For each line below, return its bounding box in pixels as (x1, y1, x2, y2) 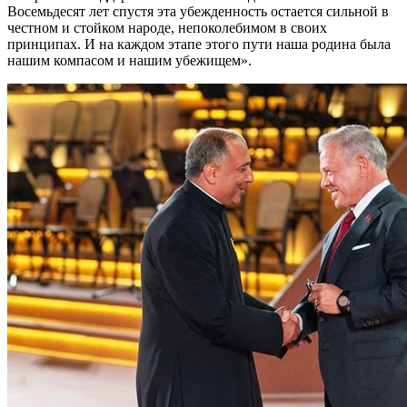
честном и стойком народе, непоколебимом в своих (7, 19, 327, 35)
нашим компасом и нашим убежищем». (7, 52, 252, 68)
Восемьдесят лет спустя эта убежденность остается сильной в (7, 3, 389, 19)
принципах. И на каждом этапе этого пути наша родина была (7, 35, 391, 52)
